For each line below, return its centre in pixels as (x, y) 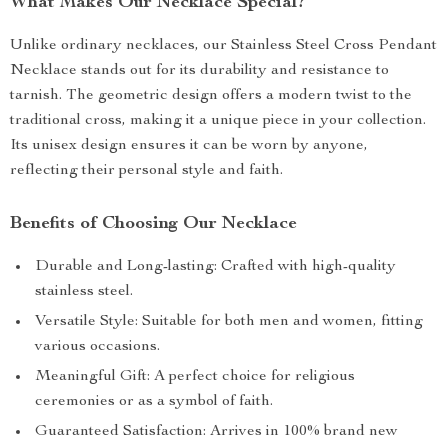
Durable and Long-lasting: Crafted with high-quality (215, 267)
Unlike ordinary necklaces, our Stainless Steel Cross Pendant (223, 46)
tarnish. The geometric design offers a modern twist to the (211, 96)
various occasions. (97, 347)
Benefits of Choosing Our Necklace (153, 224)
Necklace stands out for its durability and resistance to (199, 71)
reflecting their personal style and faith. (146, 171)
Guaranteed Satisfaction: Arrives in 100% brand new (216, 432)
